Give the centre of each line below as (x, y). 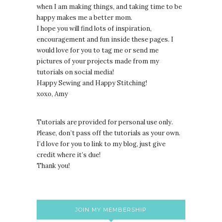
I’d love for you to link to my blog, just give (101, 144)
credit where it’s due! (69, 155)
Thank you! (53, 166)
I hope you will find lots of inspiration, (94, 28)
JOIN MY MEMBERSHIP (111, 209)
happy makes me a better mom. (84, 17)
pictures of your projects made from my (98, 61)
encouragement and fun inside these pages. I (105, 39)
